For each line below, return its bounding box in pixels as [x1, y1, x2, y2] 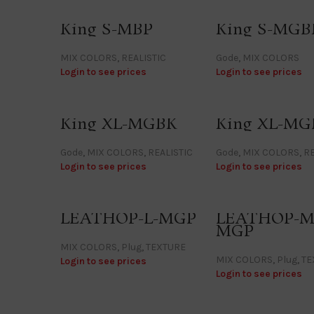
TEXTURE [146, 240, 186, 253]
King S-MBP [60, 18, 153, 41]
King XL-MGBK [60, 113, 177, 135]
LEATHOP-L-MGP [60, 207, 196, 230]
